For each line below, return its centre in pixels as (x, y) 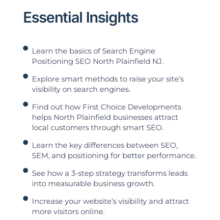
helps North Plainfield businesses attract (105, 117)
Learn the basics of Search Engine (94, 51)
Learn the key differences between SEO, (105, 145)
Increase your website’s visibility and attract (111, 201)
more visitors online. (69, 212)
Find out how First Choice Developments (107, 107)
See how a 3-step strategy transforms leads (110, 173)
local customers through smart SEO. (98, 128)
